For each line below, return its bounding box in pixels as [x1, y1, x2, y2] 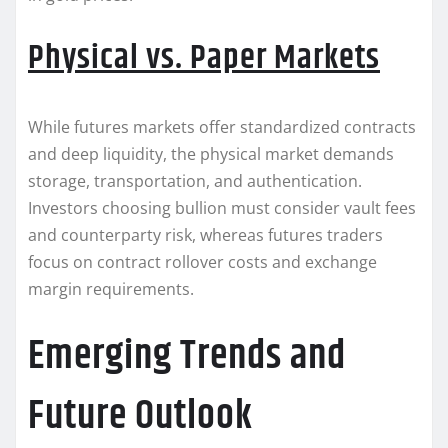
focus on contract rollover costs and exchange [28, 251, 377, 274]
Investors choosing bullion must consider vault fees [28, 197, 416, 220]
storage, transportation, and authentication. [28, 170, 362, 193]
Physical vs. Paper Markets [28, 32, 380, 85]
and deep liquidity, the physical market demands [28, 143, 394, 166]
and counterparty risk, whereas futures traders [28, 224, 383, 247]
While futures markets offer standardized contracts [28, 116, 416, 139]
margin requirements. [28, 278, 194, 301]
